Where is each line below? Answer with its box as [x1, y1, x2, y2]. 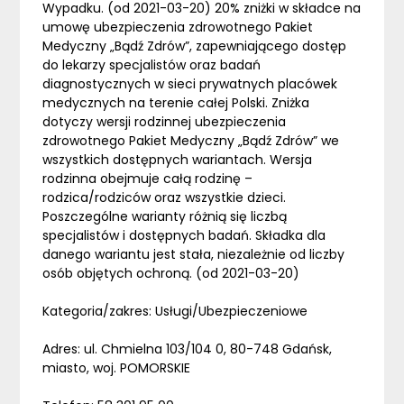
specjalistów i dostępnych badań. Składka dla [42, 226, 326, 245]
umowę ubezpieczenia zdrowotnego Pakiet [42, 18, 314, 37]
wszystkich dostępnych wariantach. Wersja [42, 151, 313, 170]
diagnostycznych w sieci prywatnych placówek [42, 75, 338, 94]
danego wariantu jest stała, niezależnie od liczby [42, 245, 345, 264]
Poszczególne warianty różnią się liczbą [42, 207, 288, 226]
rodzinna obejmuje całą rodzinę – [42, 170, 253, 188]
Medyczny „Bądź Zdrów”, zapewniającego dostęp [42, 37, 347, 56]
